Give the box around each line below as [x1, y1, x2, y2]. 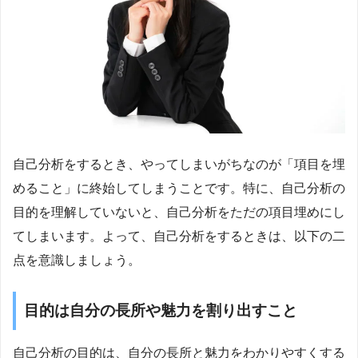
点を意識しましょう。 [13, 253, 141, 268]
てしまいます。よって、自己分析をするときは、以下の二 [13, 229, 345, 244]
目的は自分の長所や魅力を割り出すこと [24, 302, 297, 320]
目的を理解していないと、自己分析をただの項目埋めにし [13, 205, 345, 220]
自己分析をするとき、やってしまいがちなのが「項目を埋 [13, 157, 345, 172]
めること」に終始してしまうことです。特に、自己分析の [13, 181, 345, 196]
